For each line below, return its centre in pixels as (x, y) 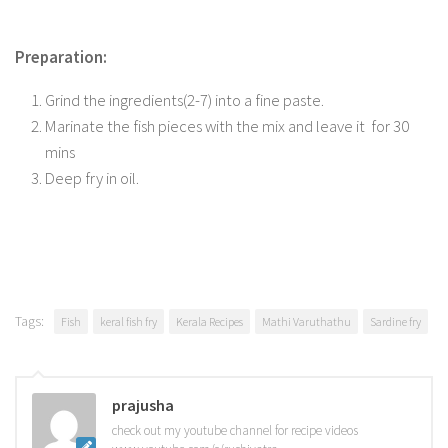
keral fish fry (128, 322)
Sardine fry (395, 322)
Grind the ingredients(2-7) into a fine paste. (184, 100)
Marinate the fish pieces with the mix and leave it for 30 (227, 126)
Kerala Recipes (209, 322)
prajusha (143, 405)
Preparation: (61, 57)
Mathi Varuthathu (306, 322)
